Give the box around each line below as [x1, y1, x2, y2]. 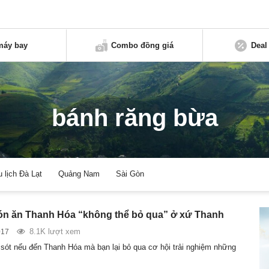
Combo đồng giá [111, 40, 174, 50]
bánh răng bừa [51, 104, 218, 132]
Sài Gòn [116, 169, 145, 179]
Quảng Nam [58, 169, 100, 179]
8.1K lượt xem [29, 226, 80, 236]
